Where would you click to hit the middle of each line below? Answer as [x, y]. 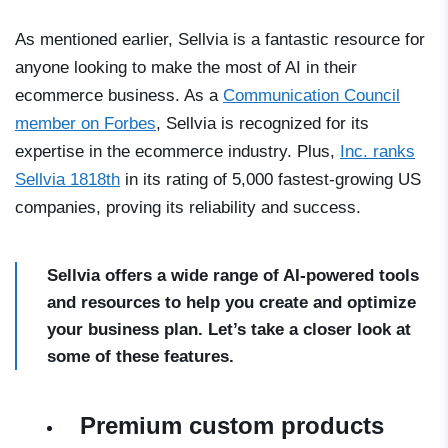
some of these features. [140, 356]
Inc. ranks [377, 151]
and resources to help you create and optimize [231, 302]
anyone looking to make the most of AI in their [186, 67]
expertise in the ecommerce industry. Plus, [177, 151]
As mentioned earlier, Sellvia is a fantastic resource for [220, 39]
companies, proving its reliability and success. [188, 207]
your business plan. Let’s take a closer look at [229, 329]
